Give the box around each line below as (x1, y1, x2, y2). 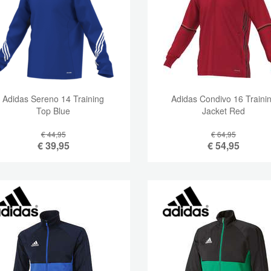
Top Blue (36, 105, 71, 117)
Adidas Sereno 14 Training (2, 93, 105, 105)
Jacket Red (202, 105, 246, 117)
